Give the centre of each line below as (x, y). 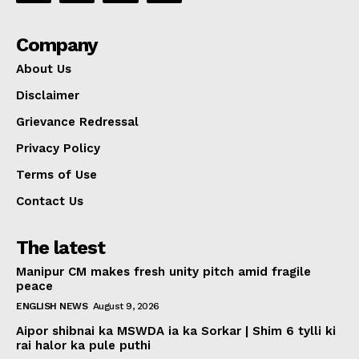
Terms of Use (56, 175)
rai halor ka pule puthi (83, 346)
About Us (44, 69)
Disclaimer (48, 96)
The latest (61, 248)
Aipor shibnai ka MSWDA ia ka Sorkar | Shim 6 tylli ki (176, 331)
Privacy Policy (58, 149)
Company (57, 45)
